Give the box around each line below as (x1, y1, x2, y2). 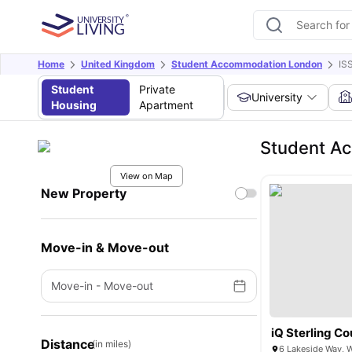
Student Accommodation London (171, 58, 322, 70)
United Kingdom (81, 58, 155, 70)
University (251, 90, 303, 104)
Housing (51, 98, 97, 112)
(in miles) (92, 338, 131, 350)
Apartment (138, 98, 193, 112)
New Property (41, 185, 126, 201)
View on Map (119, 170, 173, 181)
